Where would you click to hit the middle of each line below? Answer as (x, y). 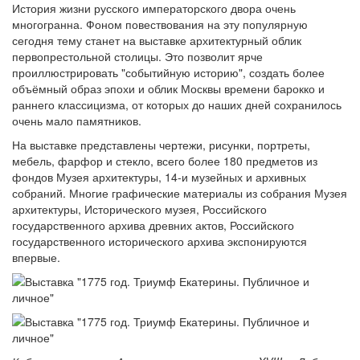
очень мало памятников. (77, 121)
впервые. (36, 257)
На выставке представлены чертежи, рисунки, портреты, (161, 145)
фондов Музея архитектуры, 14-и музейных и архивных (159, 177)
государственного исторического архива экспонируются (160, 241)
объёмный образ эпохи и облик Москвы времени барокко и (168, 88)
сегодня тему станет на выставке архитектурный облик (157, 40)
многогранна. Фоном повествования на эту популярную (160, 24)
